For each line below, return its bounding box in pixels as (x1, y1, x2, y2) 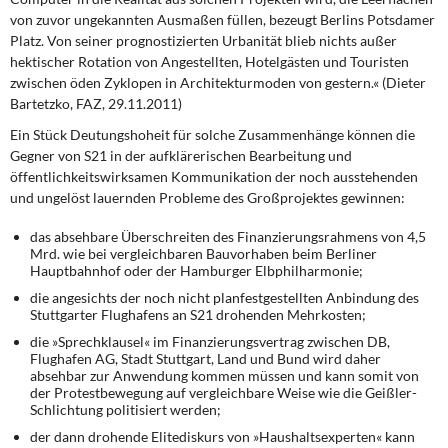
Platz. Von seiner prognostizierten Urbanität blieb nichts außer (10, 32, 397, 49)
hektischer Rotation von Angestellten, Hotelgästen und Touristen (10, 53, 409, 70)
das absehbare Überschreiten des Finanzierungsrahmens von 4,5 (30, 228, 426, 245)
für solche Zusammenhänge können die (170, 126, 415, 143)
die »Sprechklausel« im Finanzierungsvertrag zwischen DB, (30, 333, 390, 350)
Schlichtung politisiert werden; (30, 401, 221, 418)
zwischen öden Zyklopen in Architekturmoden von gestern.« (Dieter (10, 74, 426, 91)
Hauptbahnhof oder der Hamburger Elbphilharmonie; (30, 262, 363, 279)
